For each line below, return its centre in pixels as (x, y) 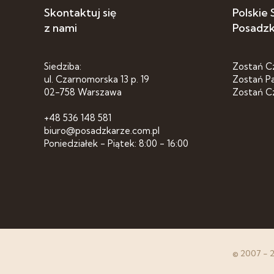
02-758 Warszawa (83, 92)
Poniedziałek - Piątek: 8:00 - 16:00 (116, 143)
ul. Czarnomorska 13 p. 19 (97, 79)
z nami (61, 28)
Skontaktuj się (80, 13)
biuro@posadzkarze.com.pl (102, 131)
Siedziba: (63, 66)
